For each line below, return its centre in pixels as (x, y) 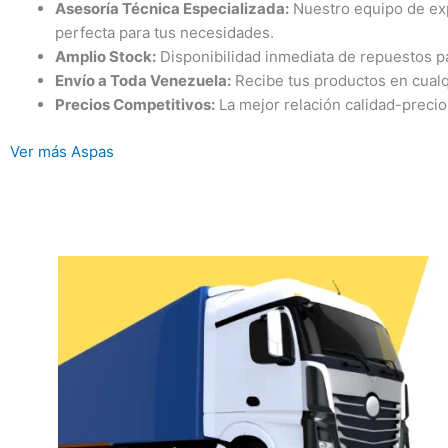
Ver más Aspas (62, 151)
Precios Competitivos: (135, 105)
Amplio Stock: (105, 57)
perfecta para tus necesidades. (164, 33)
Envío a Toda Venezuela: (143, 81)
